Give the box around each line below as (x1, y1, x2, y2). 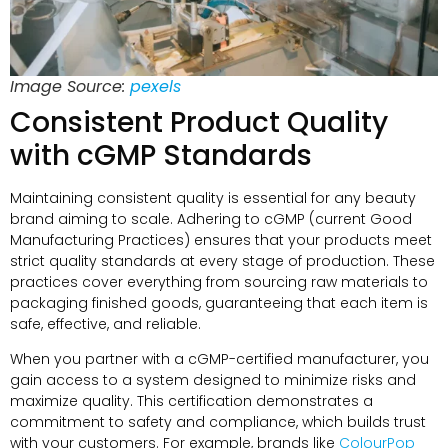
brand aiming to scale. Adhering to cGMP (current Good (10, 208, 412, 229)
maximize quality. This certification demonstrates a (10, 391, 373, 412)
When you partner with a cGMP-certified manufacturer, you (10, 349, 429, 370)
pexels (130, 74, 181, 98)
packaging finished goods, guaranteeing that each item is (10, 292, 428, 313)
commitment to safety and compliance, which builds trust (10, 412, 426, 433)
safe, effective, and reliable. (10, 313, 201, 334)
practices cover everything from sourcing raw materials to (10, 271, 428, 292)
